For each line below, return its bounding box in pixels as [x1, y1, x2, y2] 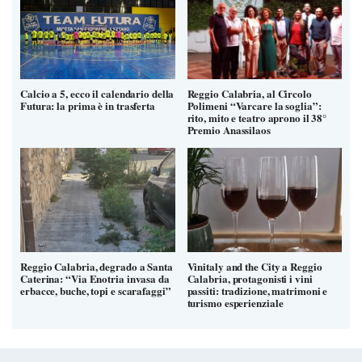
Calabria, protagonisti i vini [187, 270, 313, 286]
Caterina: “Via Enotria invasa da [20, 270, 170, 286]
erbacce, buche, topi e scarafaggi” [20, 282, 171, 298]
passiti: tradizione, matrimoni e [187, 282, 328, 298]
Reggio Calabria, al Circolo [187, 85, 312, 101]
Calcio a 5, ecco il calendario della [20, 85, 175, 101]
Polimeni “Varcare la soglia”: [187, 97, 322, 113]
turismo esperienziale [187, 294, 284, 310]
